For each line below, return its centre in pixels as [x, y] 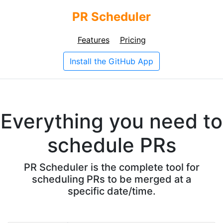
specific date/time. [111, 191]
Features [93, 40]
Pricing [133, 40]
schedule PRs [111, 145]
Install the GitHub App [111, 61]
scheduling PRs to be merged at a [111, 179]
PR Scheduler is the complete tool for [111, 167]
